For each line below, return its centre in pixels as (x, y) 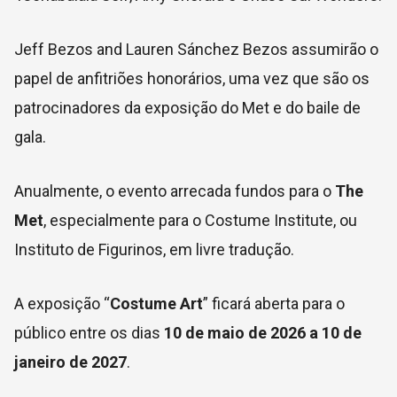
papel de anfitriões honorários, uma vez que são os (192, 79)
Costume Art (156, 304)
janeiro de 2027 (70, 362)
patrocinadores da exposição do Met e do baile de (187, 108)
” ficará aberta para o (274, 304)
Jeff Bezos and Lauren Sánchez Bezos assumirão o (196, 50)
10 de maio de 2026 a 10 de (263, 333)
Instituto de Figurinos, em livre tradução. (154, 250)
